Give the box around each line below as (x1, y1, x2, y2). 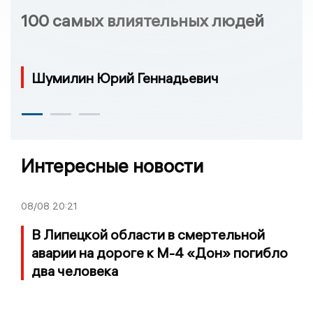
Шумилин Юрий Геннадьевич (31, 68, 219, 87)
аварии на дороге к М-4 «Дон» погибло (31, 243, 288, 261)
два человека (31, 261, 118, 279)
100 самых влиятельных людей (21, 10, 264, 31)
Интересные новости (21, 154, 203, 177)
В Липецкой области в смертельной (31, 225, 265, 243)
